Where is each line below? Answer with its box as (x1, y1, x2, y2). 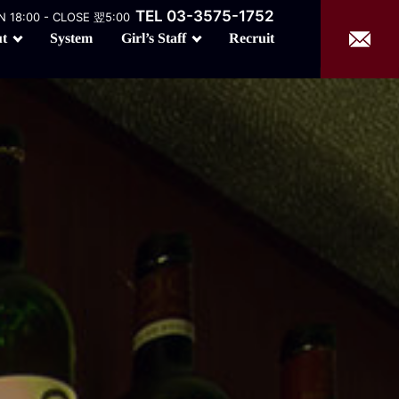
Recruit (228, 29, 274, 46)
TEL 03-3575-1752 (135, 7, 274, 25)
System (49, 29, 93, 46)
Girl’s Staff (120, 29, 186, 46)
